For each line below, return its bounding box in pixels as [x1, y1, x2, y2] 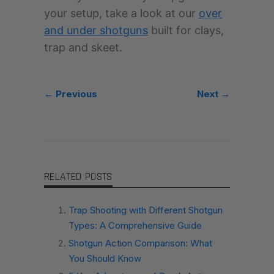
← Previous [44, 88, 97, 100]
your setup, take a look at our [44, 7, 199, 20]
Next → [197, 88, 230, 100]
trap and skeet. [44, 41, 122, 54]
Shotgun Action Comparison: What [68, 237, 212, 250]
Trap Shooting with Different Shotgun [68, 204, 223, 217]
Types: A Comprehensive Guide [68, 220, 202, 232]
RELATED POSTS [44, 169, 113, 184]
